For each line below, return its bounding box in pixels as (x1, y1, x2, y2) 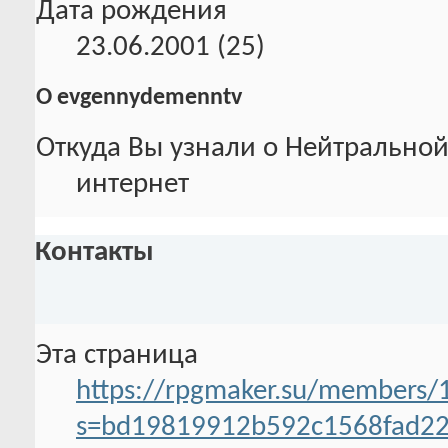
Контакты (35, 237, 154, 267)
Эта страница (36, 340, 198, 370)
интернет (76, 170, 189, 200)
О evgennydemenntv (36, 86, 242, 111)
